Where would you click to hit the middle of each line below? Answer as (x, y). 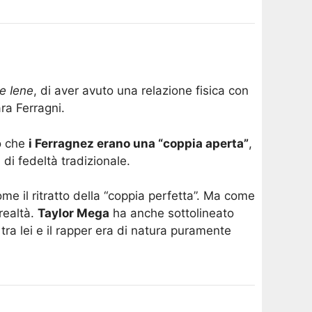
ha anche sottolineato (172, 213)
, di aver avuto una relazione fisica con (141, 91)
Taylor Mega (73, 213)
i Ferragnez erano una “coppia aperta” (139, 143)
